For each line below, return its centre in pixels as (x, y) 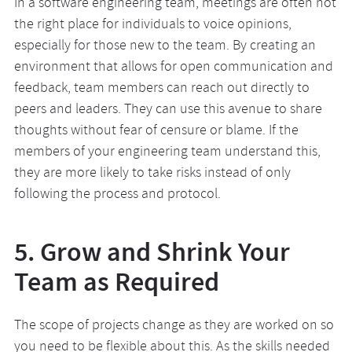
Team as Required (116, 282)
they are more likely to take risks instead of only (152, 174)
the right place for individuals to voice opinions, (152, 26)
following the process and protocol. (117, 195)
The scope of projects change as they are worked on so (174, 326)
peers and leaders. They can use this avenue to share (168, 110)
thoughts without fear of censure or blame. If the (156, 132)
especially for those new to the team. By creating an (165, 47)
